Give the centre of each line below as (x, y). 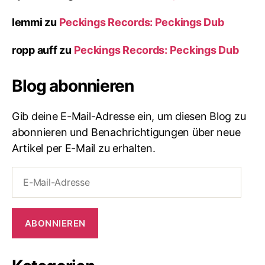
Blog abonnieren (73, 86)
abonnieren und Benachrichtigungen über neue (126, 132)
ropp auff (35, 50)
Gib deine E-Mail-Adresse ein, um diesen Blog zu (129, 116)
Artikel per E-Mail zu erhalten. (84, 148)
